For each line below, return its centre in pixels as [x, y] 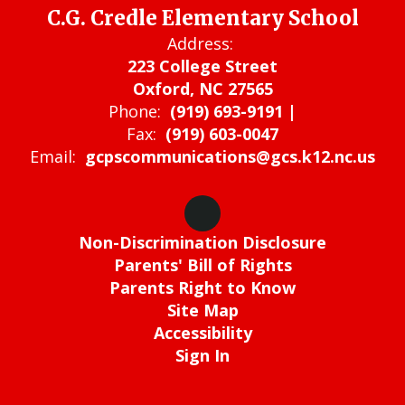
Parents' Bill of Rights [202, 264]
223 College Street [202, 66]
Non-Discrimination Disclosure [202, 242]
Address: [200, 43]
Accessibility [202, 332]
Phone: [135, 111]
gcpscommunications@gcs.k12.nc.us [230, 156]
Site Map [202, 310]
